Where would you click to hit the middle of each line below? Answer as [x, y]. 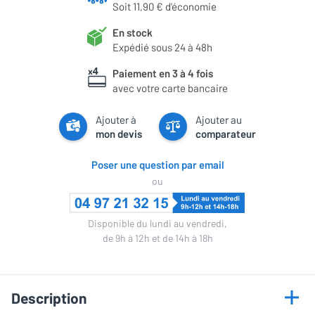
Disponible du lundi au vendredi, [157, 223]
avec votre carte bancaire [170, 88]
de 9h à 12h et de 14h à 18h [157, 238]
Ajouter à [116, 119]
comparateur [226, 133]
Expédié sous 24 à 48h [162, 47]
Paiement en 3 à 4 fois [163, 73]
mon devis [119, 133]
